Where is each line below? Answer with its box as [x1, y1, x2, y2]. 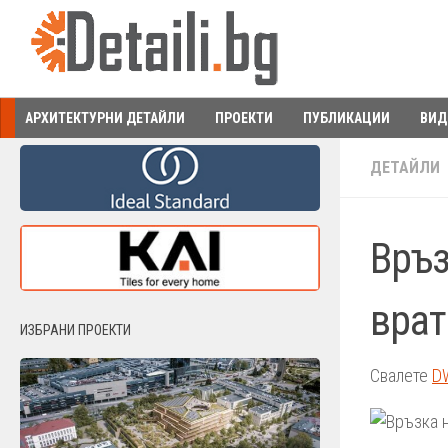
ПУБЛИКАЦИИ [303, 110, 390, 126]
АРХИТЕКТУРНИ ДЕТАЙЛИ [25, 110, 185, 126]
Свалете [370, 365, 432, 386]
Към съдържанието [27, 19, 169, 38]
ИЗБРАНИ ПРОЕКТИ [20, 322, 131, 339]
